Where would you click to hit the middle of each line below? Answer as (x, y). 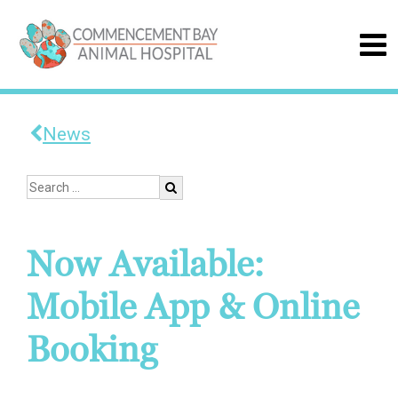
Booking (92, 350)
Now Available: (146, 265)
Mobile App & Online (193, 307)
